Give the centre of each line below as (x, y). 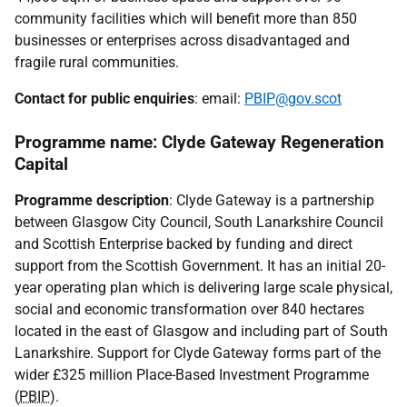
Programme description (92, 200)
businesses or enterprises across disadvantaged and (182, 40)
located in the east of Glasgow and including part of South (201, 331)
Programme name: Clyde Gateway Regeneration (199, 142)
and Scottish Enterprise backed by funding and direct (184, 244)
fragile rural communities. (97, 62)
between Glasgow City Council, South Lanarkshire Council (199, 222)
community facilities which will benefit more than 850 (186, 19)
